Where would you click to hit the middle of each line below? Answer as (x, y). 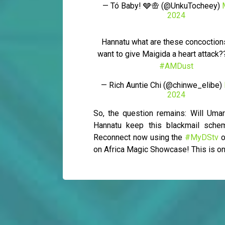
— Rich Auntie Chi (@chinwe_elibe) (162, 85)
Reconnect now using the (139, 138)
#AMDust (176, 66)
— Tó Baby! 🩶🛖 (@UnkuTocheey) (162, 6)
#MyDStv (202, 138)
